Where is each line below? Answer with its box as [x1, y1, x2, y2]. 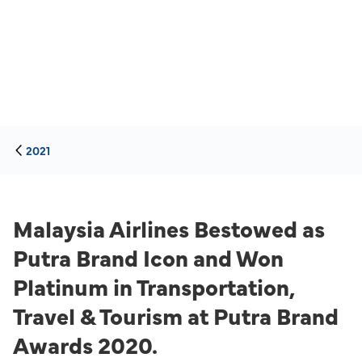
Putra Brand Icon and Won [13, 242, 284, 272]
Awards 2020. [13, 329, 158, 360]
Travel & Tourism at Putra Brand [13, 300, 339, 330]
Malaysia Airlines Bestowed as [13, 213, 325, 243]
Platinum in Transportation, [13, 271, 295, 301]
